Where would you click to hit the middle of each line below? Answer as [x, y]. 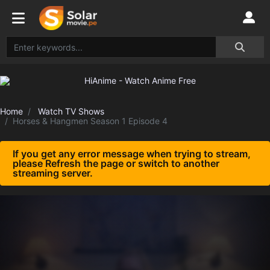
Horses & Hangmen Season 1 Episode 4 [90, 121]
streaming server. [53, 173]
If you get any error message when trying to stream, [132, 154]
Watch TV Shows [71, 111]
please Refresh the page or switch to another [116, 163]
